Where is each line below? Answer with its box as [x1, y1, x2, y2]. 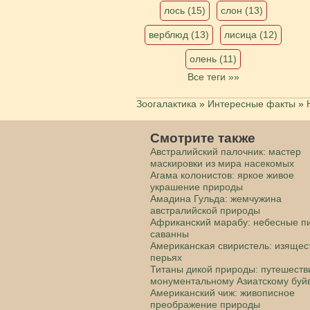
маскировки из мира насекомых [150, 157, 294, 169]
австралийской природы [150, 204, 260, 216]
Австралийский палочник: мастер [150, 145, 301, 157]
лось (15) [163, 4, 206, 16]
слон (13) [220, 4, 263, 16]
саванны [150, 228, 189, 239]
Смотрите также [150, 130, 255, 145]
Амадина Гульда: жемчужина [150, 192, 282, 204]
